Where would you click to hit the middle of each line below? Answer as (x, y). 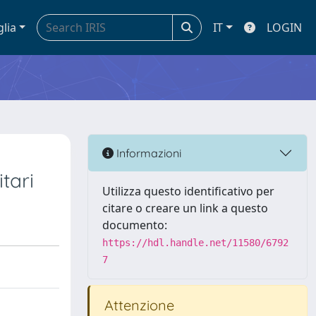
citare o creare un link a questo (185, 208)
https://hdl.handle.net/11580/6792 (195, 243)
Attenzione (138, 305)
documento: (135, 225)
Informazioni (147, 153)
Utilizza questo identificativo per (188, 191)
